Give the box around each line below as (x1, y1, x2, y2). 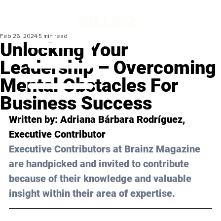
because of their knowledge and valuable (9, 173, 194, 185)
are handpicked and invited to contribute (9, 158, 191, 170)
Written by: (9, 113, 60, 126)
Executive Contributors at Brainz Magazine (9, 143, 203, 155)
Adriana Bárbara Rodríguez (60, 113, 183, 126)
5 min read (38, 33, 68, 40)
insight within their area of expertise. (9, 187, 175, 200)
